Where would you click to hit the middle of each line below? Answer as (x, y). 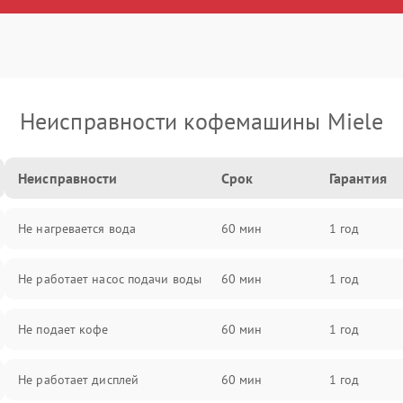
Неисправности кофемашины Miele (201, 121)
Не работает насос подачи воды (110, 279)
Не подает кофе (63, 329)
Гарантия (358, 178)
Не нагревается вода (77, 228)
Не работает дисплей (79, 380)
